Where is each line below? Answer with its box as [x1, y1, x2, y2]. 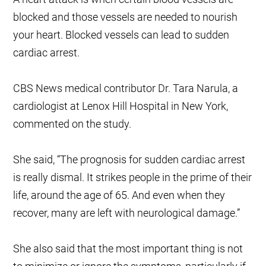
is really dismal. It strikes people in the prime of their [13, 171, 252, 184]
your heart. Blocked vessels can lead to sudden [13, 28, 230, 42]
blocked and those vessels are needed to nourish [13, 11, 238, 24]
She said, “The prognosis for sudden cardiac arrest [13, 153, 246, 166]
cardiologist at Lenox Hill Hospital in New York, [13, 100, 229, 113]
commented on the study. [13, 118, 132, 131]
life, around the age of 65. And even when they [13, 189, 226, 202]
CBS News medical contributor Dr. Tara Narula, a [13, 82, 239, 95]
